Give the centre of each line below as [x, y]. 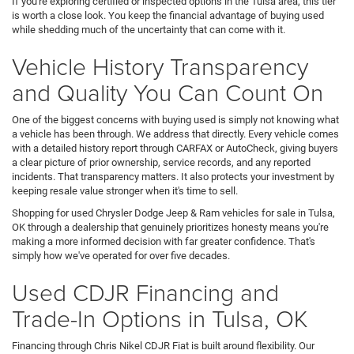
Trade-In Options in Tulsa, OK [160, 318]
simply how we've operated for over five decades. [121, 256]
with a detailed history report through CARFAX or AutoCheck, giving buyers [175, 148]
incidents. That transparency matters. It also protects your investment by [173, 177]
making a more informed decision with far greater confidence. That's [164, 241]
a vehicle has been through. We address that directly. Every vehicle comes [175, 134]
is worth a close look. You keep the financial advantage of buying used [168, 15]
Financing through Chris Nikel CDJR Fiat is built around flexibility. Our [163, 346]
